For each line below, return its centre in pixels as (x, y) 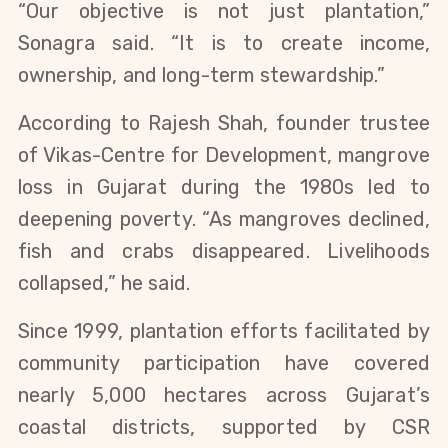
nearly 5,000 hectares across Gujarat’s (224, 395)
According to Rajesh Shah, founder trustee (224, 123)
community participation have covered (224, 363)
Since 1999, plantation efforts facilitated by (224, 331)
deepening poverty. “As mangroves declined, (224, 219)
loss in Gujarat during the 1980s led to (224, 187)
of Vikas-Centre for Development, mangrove (224, 155)
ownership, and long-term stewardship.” (201, 75)
